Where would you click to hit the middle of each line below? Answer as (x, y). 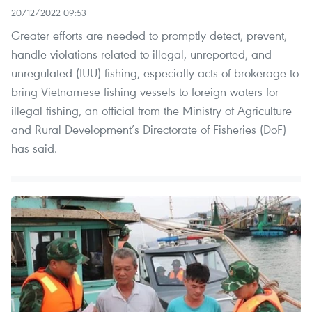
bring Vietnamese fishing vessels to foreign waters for (145, 92)
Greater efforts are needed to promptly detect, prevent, (149, 36)
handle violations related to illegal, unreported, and (141, 54)
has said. (34, 148)
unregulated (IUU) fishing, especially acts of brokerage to (155, 73)
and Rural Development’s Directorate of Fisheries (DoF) (149, 130)
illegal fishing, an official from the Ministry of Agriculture (151, 111)
